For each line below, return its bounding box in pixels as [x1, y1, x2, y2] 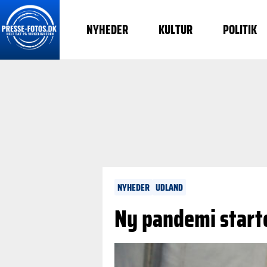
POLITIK [222, 20, 257, 39]
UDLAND [156, 180, 183, 195]
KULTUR [159, 20, 193, 39]
